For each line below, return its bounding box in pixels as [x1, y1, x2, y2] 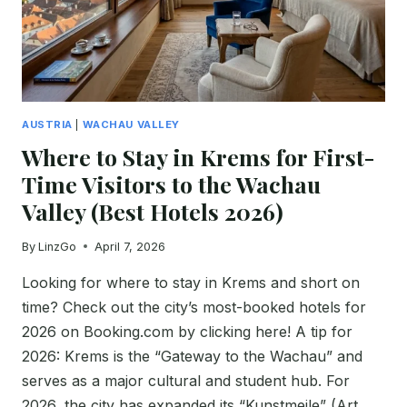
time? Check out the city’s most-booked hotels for [22, 297, 366, 316]
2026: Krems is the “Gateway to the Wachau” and [22, 346, 362, 365]
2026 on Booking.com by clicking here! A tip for [22, 322, 352, 341]
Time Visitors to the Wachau [22, 168, 321, 199]
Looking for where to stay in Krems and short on [22, 273, 360, 292]
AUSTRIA [22, 117, 73, 131]
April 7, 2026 [94, 239, 166, 253]
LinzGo [38, 239, 77, 253]
